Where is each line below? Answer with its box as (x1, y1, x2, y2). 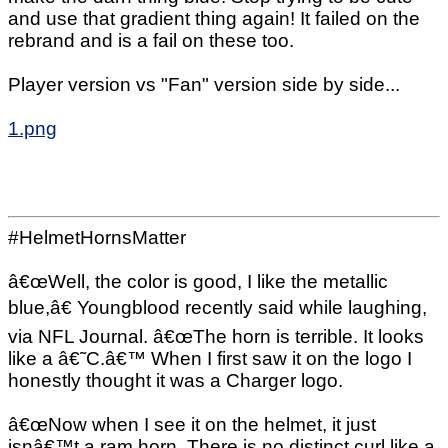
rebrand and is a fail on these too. (8, 30, 294, 51)
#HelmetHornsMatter (8, 227, 186, 249)
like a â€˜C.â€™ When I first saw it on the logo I (8, 348, 412, 370)
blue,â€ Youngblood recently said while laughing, (8, 297, 427, 319)
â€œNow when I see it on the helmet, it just (8, 414, 376, 436)
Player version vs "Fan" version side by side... (8, 74, 400, 95)
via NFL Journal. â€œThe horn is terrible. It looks (8, 326, 424, 348)
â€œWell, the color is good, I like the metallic (8, 271, 388, 293)
